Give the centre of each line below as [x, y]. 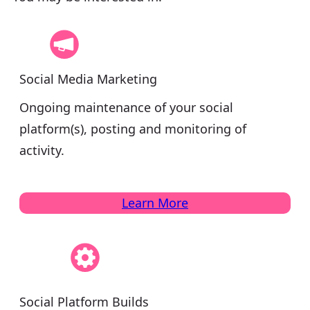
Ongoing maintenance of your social [126, 107]
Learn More [155, 202]
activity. [42, 150]
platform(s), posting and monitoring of [133, 128]
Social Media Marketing [88, 79]
